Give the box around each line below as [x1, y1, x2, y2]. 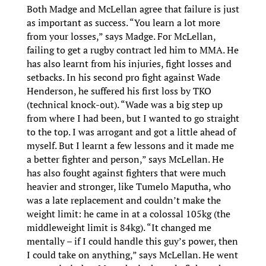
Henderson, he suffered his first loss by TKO [26, 84, 211, 98]
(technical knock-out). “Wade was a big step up [26, 98, 223, 112]
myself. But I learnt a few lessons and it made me [26, 139, 234, 153]
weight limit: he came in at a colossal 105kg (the [26, 207, 230, 221]
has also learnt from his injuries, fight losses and [26, 57, 232, 71]
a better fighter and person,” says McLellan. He [26, 153, 224, 166]
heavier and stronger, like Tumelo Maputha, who [26, 180, 231, 194]
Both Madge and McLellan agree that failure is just [26, 2, 239, 16]
